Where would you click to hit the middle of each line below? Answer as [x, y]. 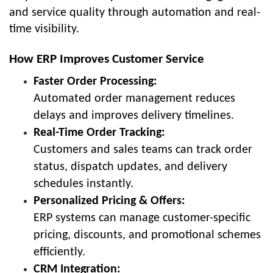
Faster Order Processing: [95, 81]
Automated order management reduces [134, 98]
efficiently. [59, 252]
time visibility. [44, 29]
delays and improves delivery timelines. [134, 115]
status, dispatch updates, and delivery [130, 167]
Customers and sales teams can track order [143, 150]
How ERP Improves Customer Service [107, 59]
